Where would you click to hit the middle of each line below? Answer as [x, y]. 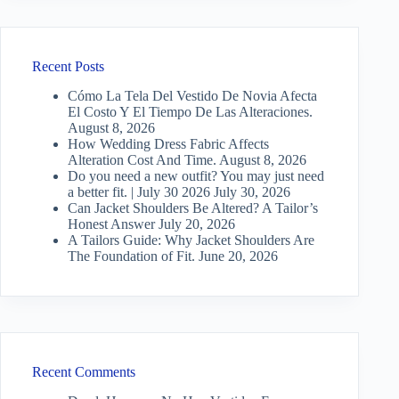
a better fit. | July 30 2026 [139, 191]
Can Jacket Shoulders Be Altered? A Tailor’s [193, 208]
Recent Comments [84, 371]
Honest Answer [111, 224]
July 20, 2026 [197, 224]
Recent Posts [68, 66]
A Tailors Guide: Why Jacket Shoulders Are [191, 240]
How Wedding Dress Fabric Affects [168, 143]
